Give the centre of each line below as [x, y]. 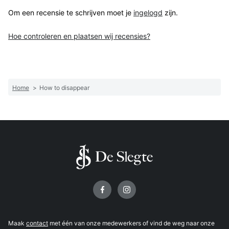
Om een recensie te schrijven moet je [71, 13]
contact [37, 223]
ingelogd [148, 13]
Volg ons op [31, 184]
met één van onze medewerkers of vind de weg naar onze [131, 223]
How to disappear [64, 88]
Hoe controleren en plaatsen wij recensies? [79, 36]
